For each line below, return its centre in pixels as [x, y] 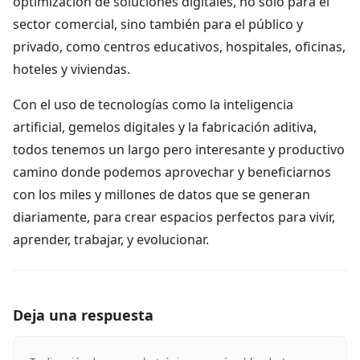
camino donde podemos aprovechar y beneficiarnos [172, 172]
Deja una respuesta [83, 315]
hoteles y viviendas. [72, 69]
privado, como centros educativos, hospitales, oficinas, [179, 46]
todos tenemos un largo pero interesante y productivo [179, 149]
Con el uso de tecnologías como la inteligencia [153, 104]
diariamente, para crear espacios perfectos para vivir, [174, 217]
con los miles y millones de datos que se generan [162, 194]
